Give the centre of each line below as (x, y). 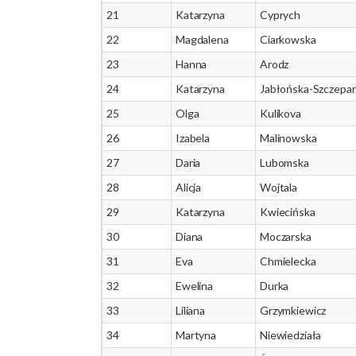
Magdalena (202, 39)
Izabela (193, 138)
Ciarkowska (288, 39)
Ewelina (195, 286)
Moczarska (286, 236)
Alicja (189, 187)
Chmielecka (288, 261)
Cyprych (281, 15)
